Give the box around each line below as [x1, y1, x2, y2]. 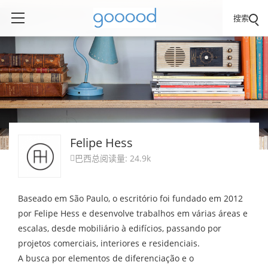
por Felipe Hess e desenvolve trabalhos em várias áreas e [18, 208, 248, 219]
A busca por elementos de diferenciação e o [18, 252, 194, 264]
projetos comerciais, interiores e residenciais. [18, 237, 200, 249]
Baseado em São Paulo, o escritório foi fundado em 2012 [18, 193, 243, 204]
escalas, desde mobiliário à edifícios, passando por [18, 223, 221, 234]
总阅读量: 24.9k [92, 153, 151, 164]
